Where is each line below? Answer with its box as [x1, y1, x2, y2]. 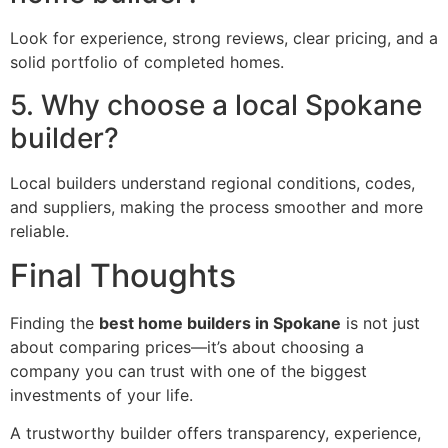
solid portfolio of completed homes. [10, 52, 284, 73]
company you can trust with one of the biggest [10, 361, 367, 382]
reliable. [10, 220, 69, 241]
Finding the [10, 313, 99, 334]
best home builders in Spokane [99, 313, 341, 334]
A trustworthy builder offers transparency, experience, [10, 423, 421, 444]
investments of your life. [10, 385, 193, 406]
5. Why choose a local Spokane [10, 87, 422, 122]
